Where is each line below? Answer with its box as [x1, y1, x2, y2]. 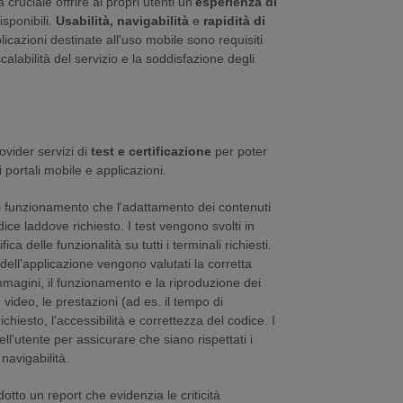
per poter [211, 144, 267, 158]
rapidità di [203, 13, 265, 28]
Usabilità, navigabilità [56, 13, 189, 28]
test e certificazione [91, 144, 211, 158]
